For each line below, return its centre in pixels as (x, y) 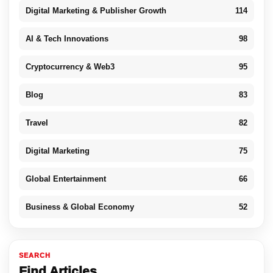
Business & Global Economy (80, 207)
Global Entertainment (66, 179)
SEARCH (35, 256)
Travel (37, 123)
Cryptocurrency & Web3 (70, 67)
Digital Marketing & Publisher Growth (96, 11)
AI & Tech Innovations (67, 39)
